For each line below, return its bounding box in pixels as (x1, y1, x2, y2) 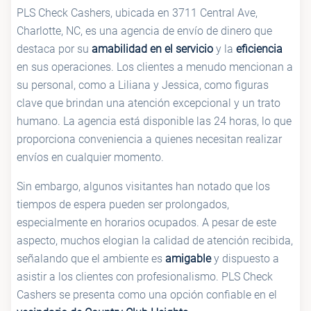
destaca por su (17, 42, 92, 56)
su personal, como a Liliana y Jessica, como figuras (17, 78, 269, 92)
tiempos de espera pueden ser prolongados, (17, 197, 229, 211)
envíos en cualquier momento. (17, 150, 164, 164)
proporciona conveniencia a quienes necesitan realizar (17, 132, 282, 146)
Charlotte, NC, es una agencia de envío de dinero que (17, 24, 272, 37)
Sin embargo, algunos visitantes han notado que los (17, 179, 270, 193)
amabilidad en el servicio (92, 42, 213, 56)
